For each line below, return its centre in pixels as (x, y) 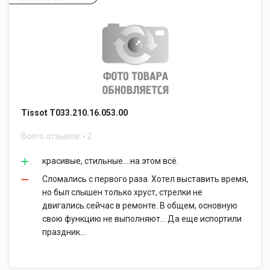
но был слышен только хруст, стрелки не (122, 192)
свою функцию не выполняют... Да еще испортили (142, 219)
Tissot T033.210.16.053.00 (74, 113)
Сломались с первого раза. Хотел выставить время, (145, 179)
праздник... (64, 232)
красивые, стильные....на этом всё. (110, 161)
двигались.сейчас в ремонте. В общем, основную (140, 206)
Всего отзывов (51, 136)
